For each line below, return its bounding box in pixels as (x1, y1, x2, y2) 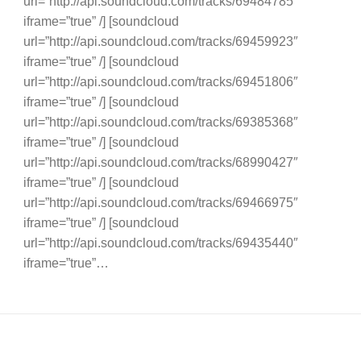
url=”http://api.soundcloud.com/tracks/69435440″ (23, 234, 298, 250)
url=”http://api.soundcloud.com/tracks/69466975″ (23, 194, 298, 210)
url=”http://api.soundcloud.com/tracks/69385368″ (23, 114, 298, 129)
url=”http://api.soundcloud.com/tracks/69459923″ (23, 33, 298, 48)
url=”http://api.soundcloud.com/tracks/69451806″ (23, 73, 298, 89)
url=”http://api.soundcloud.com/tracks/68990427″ (23, 154, 298, 169)
